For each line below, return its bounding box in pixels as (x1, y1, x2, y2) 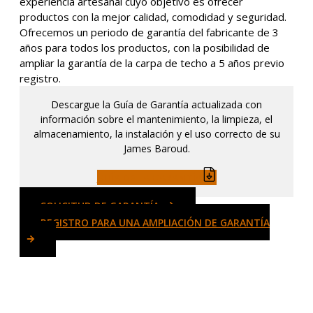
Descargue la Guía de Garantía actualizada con (51, 98, 262, 111)
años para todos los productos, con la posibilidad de (20, 41, 270, 54)
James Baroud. (123, 142, 190, 155)
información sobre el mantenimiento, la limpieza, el (41, 112, 272, 126)
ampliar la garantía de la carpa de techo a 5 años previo (20, 56, 284, 70)
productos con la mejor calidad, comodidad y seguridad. (20, 10, 286, 24)
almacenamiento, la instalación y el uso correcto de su (33, 127, 280, 140)
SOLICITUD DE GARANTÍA (41, 199, 159, 212)
